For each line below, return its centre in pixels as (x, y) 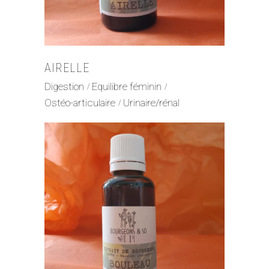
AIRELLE (67, 68)
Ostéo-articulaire (80, 103)
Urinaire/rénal (151, 103)
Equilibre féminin (127, 86)
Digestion (64, 86)
